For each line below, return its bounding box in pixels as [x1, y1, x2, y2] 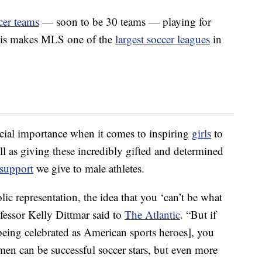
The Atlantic [125, 207, 180, 222]
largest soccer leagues [115, 32, 210, 47]
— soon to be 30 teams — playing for [39, 14, 211, 29]
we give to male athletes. [33, 161, 144, 176]
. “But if [180, 207, 216, 222]
